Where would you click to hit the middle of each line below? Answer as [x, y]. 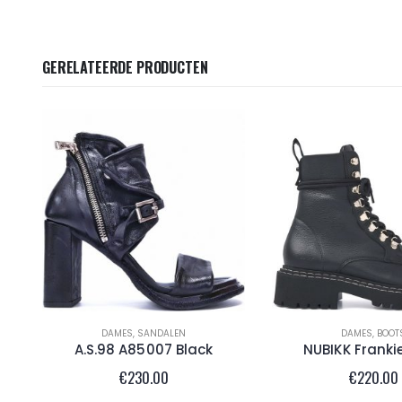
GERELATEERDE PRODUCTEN [125, 67]
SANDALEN [162, 333]
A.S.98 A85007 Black [144, 349]
